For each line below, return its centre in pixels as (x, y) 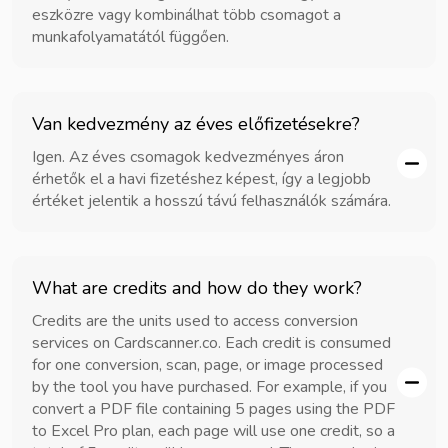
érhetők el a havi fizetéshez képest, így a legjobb (201, 178)
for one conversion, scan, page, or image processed (207, 364)
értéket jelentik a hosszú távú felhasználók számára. (211, 200)
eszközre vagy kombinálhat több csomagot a (186, 14)
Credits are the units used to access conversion (195, 320)
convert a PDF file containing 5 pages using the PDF (213, 408)
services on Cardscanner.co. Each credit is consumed (211, 342)
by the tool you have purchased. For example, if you (209, 386)
